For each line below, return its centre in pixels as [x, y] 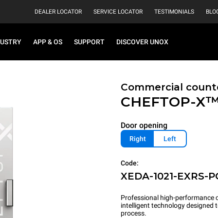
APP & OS [48, 42]
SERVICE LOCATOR [118, 12]
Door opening [144, 125]
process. [134, 213]
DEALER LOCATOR [58, 12]
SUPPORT [89, 42]
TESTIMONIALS [174, 12]
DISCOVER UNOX [142, 42]
